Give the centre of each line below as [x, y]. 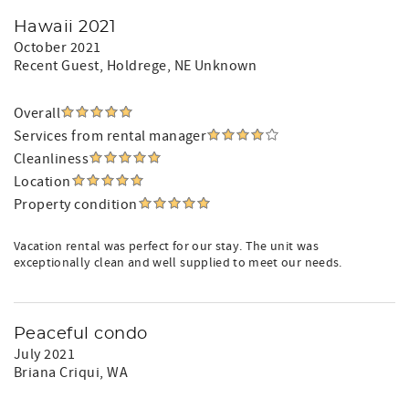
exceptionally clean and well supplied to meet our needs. [178, 263]
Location [42, 182]
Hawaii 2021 [65, 27]
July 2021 [45, 354]
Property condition [76, 204]
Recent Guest [57, 66]
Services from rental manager [110, 136]
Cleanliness [52, 159]
